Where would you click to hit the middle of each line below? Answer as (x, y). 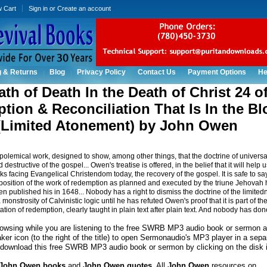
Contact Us (156, 72)
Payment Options (217, 72)
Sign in (38, 8)
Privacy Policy (101, 72)
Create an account (84, 8)
